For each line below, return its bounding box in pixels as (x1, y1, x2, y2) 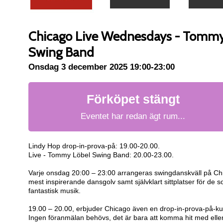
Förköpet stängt (86, 92, 180, 106)
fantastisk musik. (28, 187, 81, 195)
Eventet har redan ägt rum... (81, 111, 185, 121)
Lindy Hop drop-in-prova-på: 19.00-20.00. (28, 142, 160, 150)
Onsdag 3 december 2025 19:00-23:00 (28, 62, 175, 72)
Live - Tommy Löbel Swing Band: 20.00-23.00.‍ (28, 151, 174, 159)
